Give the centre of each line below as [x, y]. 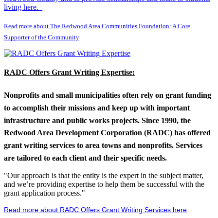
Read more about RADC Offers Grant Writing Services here [95, 210]
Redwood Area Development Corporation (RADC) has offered [107, 133]
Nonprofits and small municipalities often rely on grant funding [108, 95]
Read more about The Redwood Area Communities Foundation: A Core [97, 26]
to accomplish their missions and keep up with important [97, 108]
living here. [23, 7]
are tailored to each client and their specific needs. [85, 158]
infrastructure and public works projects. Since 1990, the [97, 120]
